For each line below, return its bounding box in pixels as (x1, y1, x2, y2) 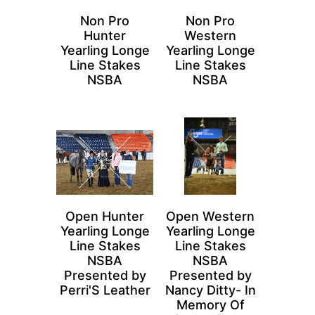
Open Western (166, 209, 255, 224)
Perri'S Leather (59, 283, 150, 297)
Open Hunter (65, 209, 144, 224)
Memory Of (176, 297, 245, 312)
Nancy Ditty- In (165, 283, 256, 297)
